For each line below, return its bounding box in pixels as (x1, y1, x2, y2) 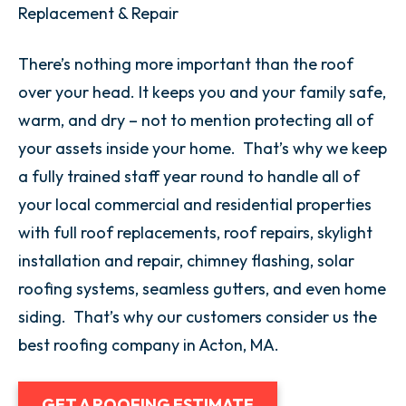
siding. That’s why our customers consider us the (18, 306, 377, 327)
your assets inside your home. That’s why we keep (18, 138, 387, 159)
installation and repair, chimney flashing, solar (18, 250, 354, 271)
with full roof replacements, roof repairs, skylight (18, 222, 372, 243)
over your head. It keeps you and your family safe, (18, 82, 386, 102)
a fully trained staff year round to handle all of (18, 166, 360, 187)
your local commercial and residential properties (18, 194, 372, 215)
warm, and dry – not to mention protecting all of (18, 110, 373, 130)
